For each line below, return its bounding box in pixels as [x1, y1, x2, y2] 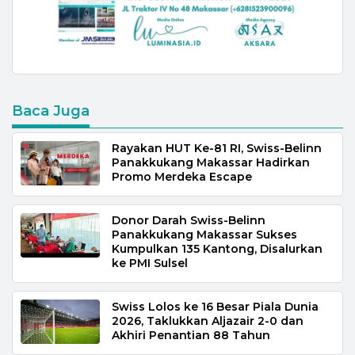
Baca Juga [12, 101, 90, 120]
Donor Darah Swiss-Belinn [112, 212, 265, 227]
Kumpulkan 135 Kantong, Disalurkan [112, 241, 323, 256]
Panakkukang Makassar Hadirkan [112, 155, 310, 170]
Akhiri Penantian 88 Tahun [112, 327, 270, 342]
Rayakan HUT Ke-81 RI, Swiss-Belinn [112, 140, 322, 155]
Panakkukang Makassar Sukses [112, 227, 297, 242]
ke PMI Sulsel [112, 255, 188, 270]
